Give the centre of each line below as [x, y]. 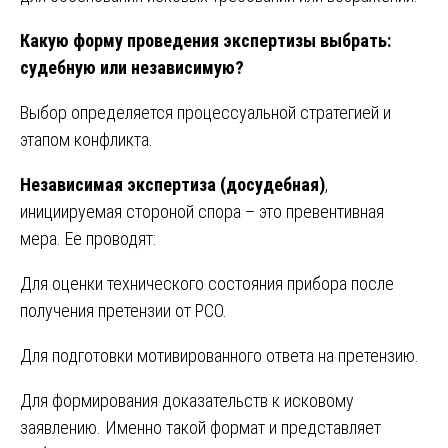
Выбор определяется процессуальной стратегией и [205, 112]
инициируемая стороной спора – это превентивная [202, 211]
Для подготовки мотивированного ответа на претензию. [219, 355]
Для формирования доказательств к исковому [187, 400]
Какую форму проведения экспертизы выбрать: [205, 40]
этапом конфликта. [86, 139]
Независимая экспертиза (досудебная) [172, 184]
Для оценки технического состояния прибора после [207, 283]
